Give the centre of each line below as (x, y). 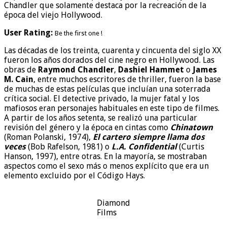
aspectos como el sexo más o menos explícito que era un (106, 166)
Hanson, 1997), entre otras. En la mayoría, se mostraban (105, 156)
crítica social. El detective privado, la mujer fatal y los (102, 98)
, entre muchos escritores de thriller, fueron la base (127, 79)
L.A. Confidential (144, 146)
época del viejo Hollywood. (53, 15)
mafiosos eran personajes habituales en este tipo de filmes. (112, 108)
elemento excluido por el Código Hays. (74, 175)
